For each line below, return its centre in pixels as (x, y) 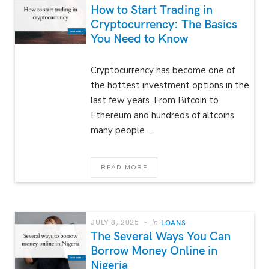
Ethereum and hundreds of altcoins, (164, 115)
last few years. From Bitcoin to (155, 100)
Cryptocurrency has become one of (163, 70)
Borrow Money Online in (154, 249)
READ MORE (124, 167)
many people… (121, 130)
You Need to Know (140, 37)
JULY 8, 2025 (115, 221)
